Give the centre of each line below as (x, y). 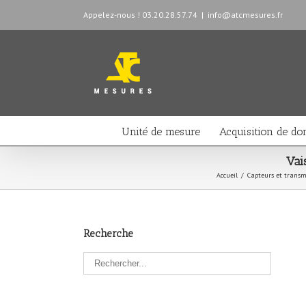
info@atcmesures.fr (245, 15)
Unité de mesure (161, 131)
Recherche (108, 234)
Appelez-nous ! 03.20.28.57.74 (140, 15)
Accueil (227, 175)
